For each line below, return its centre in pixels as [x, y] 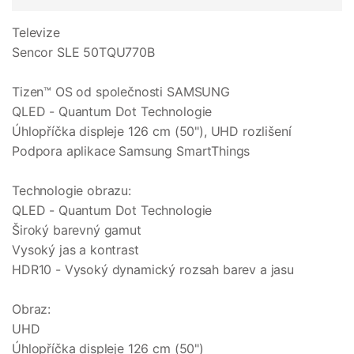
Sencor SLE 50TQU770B [83, 53]
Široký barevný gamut [77, 230]
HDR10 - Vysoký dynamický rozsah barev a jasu [153, 270]
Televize [36, 33]
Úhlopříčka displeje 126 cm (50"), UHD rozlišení [152, 132]
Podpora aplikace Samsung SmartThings [131, 151]
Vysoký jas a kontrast [75, 250]
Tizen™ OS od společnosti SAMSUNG [121, 92]
